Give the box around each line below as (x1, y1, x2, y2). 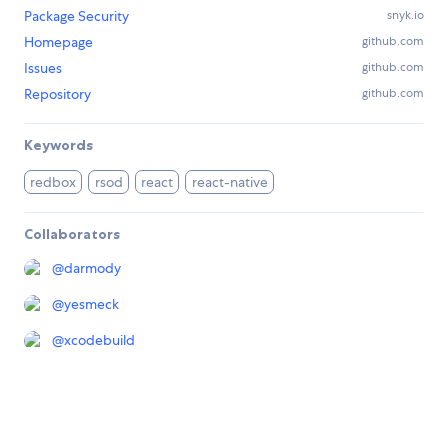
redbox (30, 173, 77, 192)
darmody (64, 259, 121, 278)
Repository (24, 85, 91, 104)
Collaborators (24, 225, 120, 244)
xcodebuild (64, 331, 135, 350)
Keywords (24, 136, 93, 155)
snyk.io (387, 7, 424, 24)
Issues (24, 59, 62, 78)
